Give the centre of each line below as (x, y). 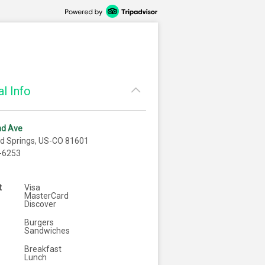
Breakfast (43, 249)
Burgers (39, 222)
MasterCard (46, 196)
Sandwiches (47, 231)
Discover (40, 204)
